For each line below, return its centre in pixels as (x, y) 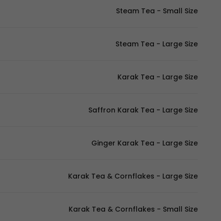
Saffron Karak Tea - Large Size (143, 110)
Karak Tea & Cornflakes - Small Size (133, 209)
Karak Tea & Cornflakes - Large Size (133, 176)
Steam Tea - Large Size (157, 44)
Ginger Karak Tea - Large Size (145, 143)
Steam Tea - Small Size (157, 11)
